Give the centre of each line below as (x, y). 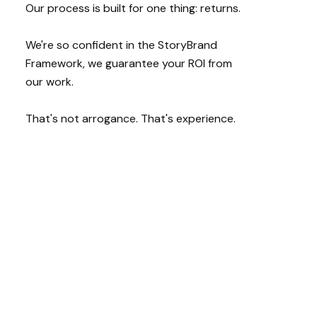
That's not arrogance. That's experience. (130, 119)
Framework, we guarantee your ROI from (128, 64)
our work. (49, 82)
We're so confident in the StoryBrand (121, 45)
